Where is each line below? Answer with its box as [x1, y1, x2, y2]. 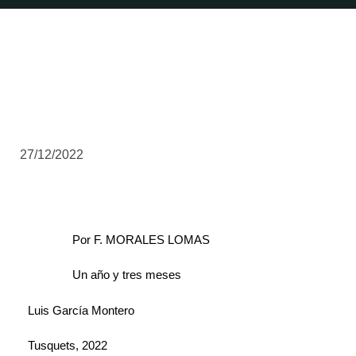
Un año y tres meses [72, 268, 181, 282]
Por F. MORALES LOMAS [72, 233, 210, 246]
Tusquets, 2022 [28, 339, 107, 353]
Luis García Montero [28, 303, 134, 317]
